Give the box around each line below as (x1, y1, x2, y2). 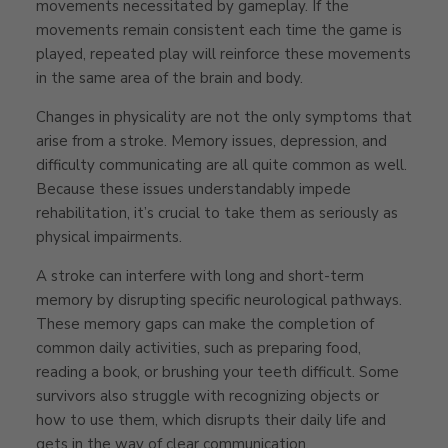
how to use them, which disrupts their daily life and (36, 409, 386, 430)
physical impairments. (36, 226, 182, 247)
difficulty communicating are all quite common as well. (36, 154, 407, 175)
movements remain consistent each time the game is (36, 19, 402, 40)
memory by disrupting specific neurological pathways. (36, 289, 402, 310)
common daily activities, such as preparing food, (36, 337, 361, 358)
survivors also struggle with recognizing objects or (36, 385, 379, 406)
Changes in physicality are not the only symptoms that (36, 106, 412, 127)
